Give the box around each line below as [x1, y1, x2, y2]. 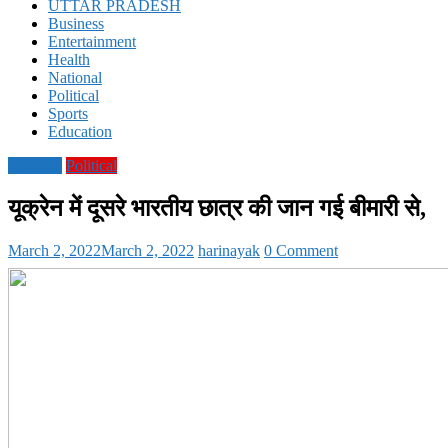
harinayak [198, 241, 260, 259]
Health [48, 50, 90, 68]
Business [48, 14, 104, 32]
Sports [48, 104, 88, 122]
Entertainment [48, 32, 136, 50]
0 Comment [264, 241, 338, 259]
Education [48, 122, 112, 140]
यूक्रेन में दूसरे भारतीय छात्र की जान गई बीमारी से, [8, 194, 426, 221]
